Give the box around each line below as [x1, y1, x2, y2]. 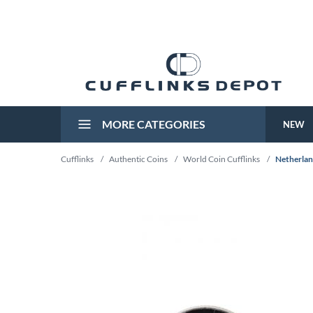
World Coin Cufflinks [183, 154, 260, 164]
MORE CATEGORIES [100, 117, 205, 131]
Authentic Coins [109, 154, 168, 164]
